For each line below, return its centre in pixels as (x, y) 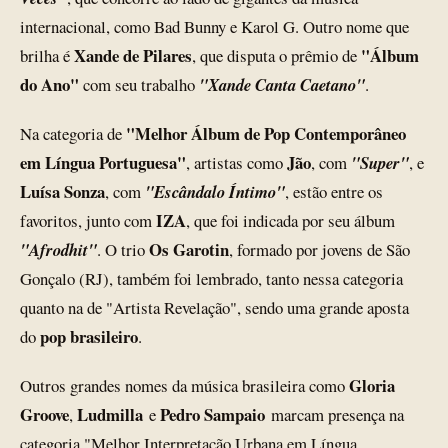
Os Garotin (189, 249)
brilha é (47, 55)
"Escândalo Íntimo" (215, 191)
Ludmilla (110, 414)
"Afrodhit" (58, 249)
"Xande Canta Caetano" (282, 84)
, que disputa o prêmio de (274, 55)
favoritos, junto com (88, 220)
